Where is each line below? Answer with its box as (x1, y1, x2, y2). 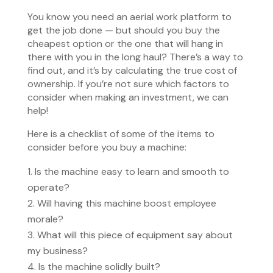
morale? (27, 213, 63, 225)
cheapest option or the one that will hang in (27, 37, 223, 50)
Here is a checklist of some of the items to (27, 127, 214, 140)
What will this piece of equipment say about (37, 229, 233, 241)
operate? (27, 181, 72, 194)
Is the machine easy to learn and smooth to (34, 165, 229, 178)
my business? (27, 244, 88, 257)
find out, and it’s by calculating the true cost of (27, 64, 237, 77)
